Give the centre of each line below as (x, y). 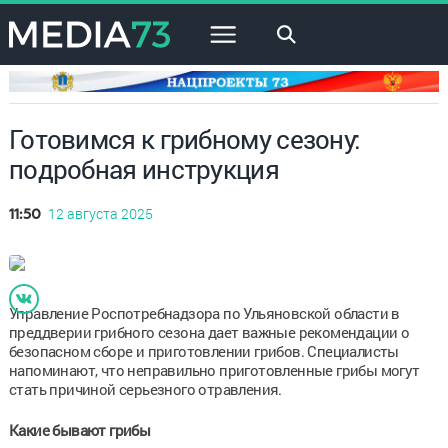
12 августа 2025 (100, 213)
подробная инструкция (143, 168)
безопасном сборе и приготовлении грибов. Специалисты (203, 350)
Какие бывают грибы (79, 429)
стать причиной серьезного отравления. (145, 388)
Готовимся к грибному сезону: (184, 138)
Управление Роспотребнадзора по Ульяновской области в (204, 312)
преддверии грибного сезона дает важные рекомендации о (209, 331)
